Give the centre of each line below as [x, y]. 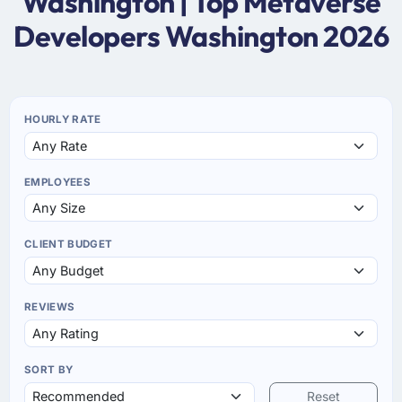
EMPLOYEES [58, 182]
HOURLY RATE [63, 119]
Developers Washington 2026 [201, 35]
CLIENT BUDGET [69, 245]
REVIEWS [50, 307]
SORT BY [49, 370]
